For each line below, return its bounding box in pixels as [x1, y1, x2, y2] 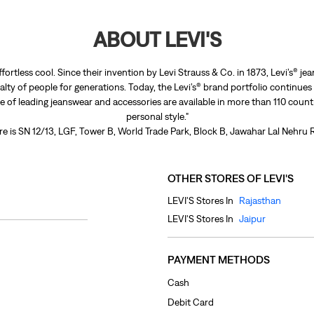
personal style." [125, 111, 189, 123]
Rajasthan [239, 195, 281, 207]
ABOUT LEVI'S [93, 27, 221, 52]
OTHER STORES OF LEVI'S [168, 172, 294, 185]
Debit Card [168, 296, 214, 308]
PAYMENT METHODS [168, 253, 270, 266]
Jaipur [239, 213, 266, 225]
